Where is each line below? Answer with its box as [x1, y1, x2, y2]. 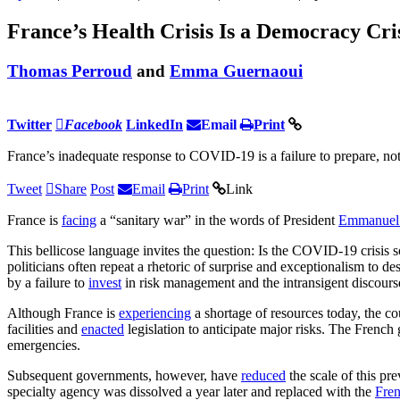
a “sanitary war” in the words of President [96, 212, 338, 228]
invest [88, 274, 121, 290]
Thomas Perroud [7, 61, 132, 80]
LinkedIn [126, 116, 183, 132]
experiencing [119, 304, 191, 321]
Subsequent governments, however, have [7, 367, 241, 383]
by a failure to [7, 274, 88, 290]
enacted [81, 321, 124, 337]
